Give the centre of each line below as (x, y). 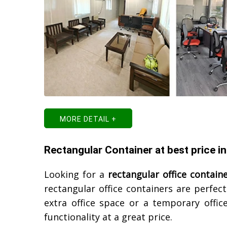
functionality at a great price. (108, 217)
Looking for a (76, 174)
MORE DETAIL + (88, 119)
